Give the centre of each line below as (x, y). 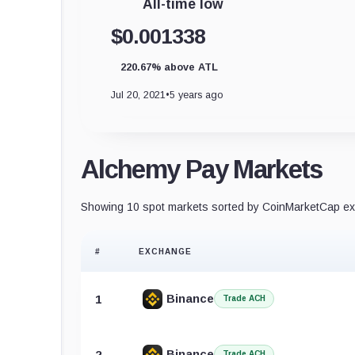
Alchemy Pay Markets (202, 169)
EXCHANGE (166, 251)
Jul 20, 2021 (138, 94)
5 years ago (197, 94)
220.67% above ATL (169, 67)
